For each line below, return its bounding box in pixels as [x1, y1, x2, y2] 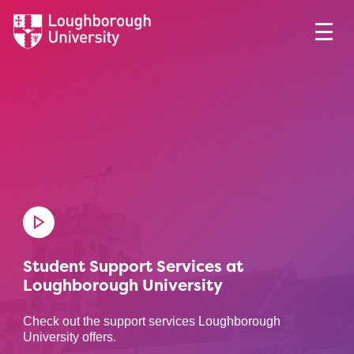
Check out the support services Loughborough [22, 314, 281, 329]
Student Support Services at [22, 255, 243, 277]
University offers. [22, 330, 116, 345]
